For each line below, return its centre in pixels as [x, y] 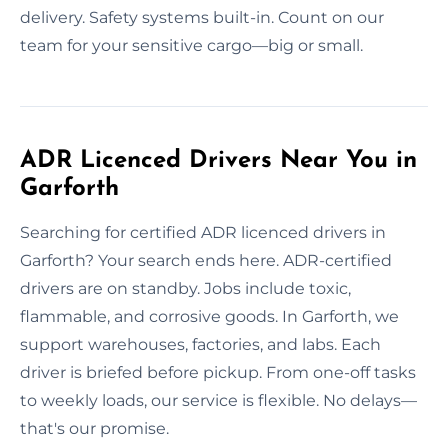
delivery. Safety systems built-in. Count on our [202, 17]
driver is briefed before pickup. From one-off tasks [218, 372]
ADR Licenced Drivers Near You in [218, 160]
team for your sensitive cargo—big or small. [191, 45]
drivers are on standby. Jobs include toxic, [185, 288]
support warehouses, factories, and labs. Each [200, 344]
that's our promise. [94, 428]
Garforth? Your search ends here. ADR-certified [206, 260]
